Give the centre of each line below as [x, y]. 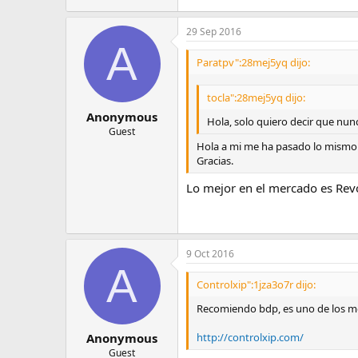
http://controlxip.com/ [250, 337]
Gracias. [215, 161]
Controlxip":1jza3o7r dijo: [256, 284]
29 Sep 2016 [214, 32]
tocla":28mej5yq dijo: [256, 97]
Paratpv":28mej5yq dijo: [253, 62]
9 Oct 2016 [210, 253]
